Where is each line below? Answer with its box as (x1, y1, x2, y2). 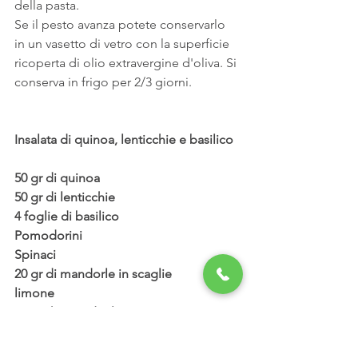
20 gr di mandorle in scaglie (14, 265, 172, 281)
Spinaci (14, 246, 56, 262)
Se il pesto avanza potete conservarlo (14, 16, 229, 32)
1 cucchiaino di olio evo (14, 304, 149, 320)
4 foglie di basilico (14, 208, 119, 224)
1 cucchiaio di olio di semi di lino (14, 323, 202, 339)
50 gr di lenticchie (14, 189, 115, 205)
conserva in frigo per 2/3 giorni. (14, 74, 192, 89)
